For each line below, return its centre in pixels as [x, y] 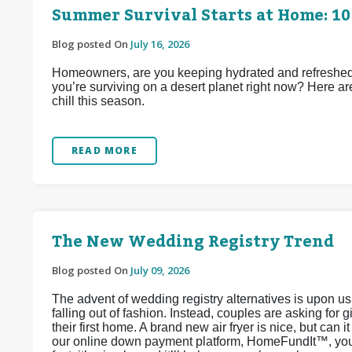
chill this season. [98, 101]
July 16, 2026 [160, 44]
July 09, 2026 [160, 270]
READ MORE [104, 150]
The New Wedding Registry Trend [193, 242]
